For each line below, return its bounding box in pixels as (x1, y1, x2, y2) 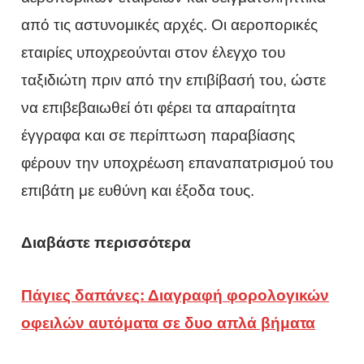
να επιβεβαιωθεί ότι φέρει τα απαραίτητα (21, 98, 297, 116)
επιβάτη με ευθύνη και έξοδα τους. (21, 181, 255, 199)
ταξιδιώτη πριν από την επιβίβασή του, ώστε (21, 71, 327, 89)
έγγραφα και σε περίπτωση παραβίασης (21, 126, 296, 144)
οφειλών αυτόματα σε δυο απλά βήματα (21, 314, 316, 331)
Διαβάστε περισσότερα (21, 234, 192, 252)
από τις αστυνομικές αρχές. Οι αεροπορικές (21, 15, 318, 33)
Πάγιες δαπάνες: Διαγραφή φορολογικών (21, 286, 330, 304)
